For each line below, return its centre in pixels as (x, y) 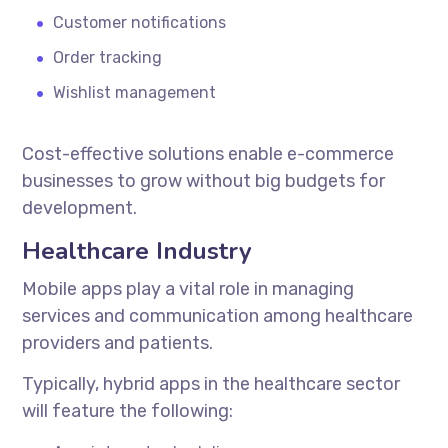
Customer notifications (140, 22)
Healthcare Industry (137, 250)
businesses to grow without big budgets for (204, 180)
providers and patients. (118, 342)
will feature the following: (128, 410)
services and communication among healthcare (218, 315)
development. (80, 207)
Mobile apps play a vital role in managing (188, 288)
